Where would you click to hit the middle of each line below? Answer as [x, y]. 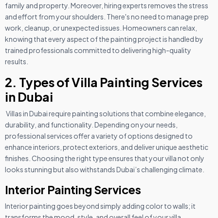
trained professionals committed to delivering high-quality [98, 50]
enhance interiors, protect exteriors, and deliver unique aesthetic [107, 147]
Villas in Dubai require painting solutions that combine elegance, [105, 113]
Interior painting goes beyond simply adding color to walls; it [100, 206]
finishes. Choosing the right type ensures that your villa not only [105, 158]
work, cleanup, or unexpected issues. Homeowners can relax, [101, 27]
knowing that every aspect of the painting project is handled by [104, 39]
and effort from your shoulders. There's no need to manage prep [107, 16]
